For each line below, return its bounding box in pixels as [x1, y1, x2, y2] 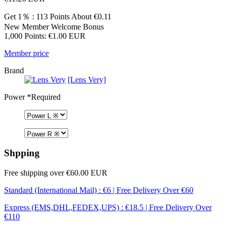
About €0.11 [70, 12, 111, 21]
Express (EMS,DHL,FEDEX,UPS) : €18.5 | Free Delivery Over [4, 203, 212, 212]
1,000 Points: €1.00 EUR [4, 31, 85, 40]
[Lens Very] [68, 75, 106, 84]
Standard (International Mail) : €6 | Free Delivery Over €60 [4, 186, 193, 195]
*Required [25, 92, 61, 101]
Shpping [4, 148, 40, 159]
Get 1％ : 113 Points [4, 12, 70, 21]
